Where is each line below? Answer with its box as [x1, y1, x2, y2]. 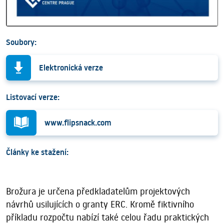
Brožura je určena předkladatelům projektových [6, 185, 190, 197]
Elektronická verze [39, 61, 103, 73]
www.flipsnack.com [44, 116, 111, 128]
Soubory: [6, 36, 36, 47]
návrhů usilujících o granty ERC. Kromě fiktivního [6, 198, 194, 210]
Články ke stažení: [6, 146, 68, 157]
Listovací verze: [6, 91, 59, 102]
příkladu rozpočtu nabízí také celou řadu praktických [6, 211, 209, 223]
